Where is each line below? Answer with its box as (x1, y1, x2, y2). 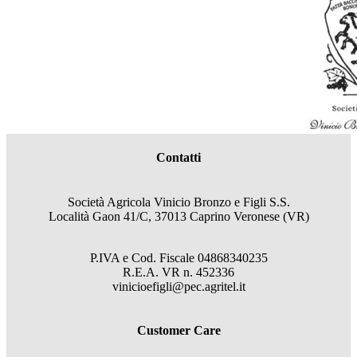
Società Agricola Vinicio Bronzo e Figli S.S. (67, 194, 290, 209)
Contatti (156, 151, 201, 165)
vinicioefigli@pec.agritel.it (112, 279, 245, 293)
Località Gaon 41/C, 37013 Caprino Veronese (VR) (48, 209, 309, 223)
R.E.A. (123, 265, 162, 279)
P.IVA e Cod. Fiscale (89, 250, 198, 265)
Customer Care (136, 323, 221, 337)
